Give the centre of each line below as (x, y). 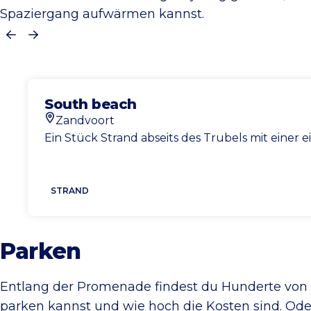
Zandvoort (85, 120)
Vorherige (41, 40)
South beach (91, 104)
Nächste (58, 40)
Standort (69, 131)
